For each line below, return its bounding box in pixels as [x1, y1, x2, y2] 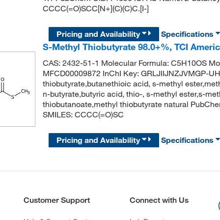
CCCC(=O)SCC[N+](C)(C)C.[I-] [42, 3, 149, 13]
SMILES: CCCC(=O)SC [42, 109, 124, 119]
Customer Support [23, 195, 90, 205]
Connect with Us [129, 195, 189, 205]
